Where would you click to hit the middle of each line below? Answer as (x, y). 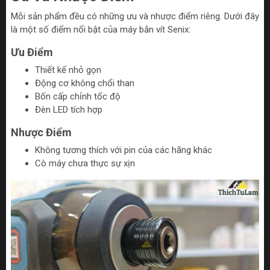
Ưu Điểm (32, 52)
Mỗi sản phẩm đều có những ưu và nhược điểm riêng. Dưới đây (135, 17)
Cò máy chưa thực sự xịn (85, 164)
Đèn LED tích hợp (69, 110)
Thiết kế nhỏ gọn (68, 70)
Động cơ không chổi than (85, 83)
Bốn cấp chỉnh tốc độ (78, 97)
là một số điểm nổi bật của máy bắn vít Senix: (101, 30)
